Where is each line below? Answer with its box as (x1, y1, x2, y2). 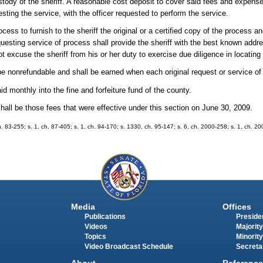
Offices (222, 201, 251, 211)
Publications (84, 213, 126, 220)
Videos (84, 222, 107, 230)
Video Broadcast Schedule (84, 242, 173, 250)
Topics (84, 232, 106, 240)
